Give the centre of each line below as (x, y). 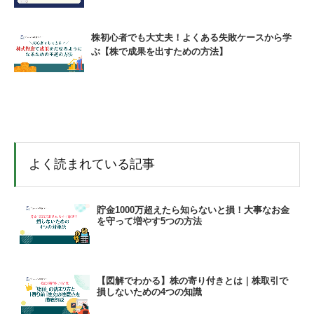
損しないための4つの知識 (149, 292)
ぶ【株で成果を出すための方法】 (159, 51)
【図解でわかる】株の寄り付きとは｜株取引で (192, 280)
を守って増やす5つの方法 (149, 221)
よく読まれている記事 (92, 164)
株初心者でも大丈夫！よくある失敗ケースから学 (191, 37)
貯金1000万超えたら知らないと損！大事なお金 (193, 210)
